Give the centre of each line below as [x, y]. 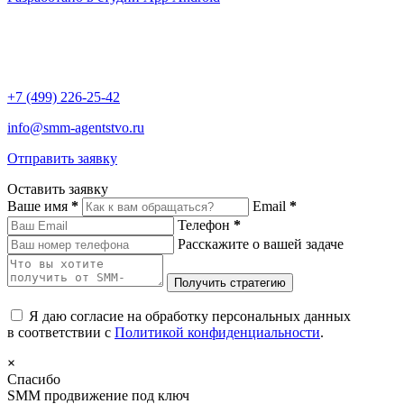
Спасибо [34, 379]
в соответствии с [61, 332]
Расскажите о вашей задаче [261, 244]
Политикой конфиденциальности [217, 332]
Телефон [206, 225]
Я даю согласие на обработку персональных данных [190, 316]
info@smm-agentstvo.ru [76, 128]
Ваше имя [39, 206]
